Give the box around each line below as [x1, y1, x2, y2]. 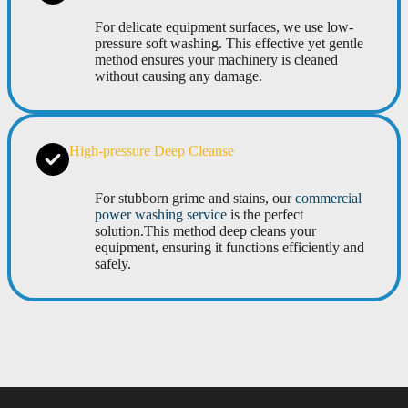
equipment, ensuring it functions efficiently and [95, 239, 364, 255]
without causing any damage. [95, 67, 262, 84]
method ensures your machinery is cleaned [95, 51, 338, 67]
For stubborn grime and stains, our [95, 189, 295, 206]
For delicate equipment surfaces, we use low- [95, 18, 353, 35]
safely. [95, 255, 131, 271]
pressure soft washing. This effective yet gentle [95, 35, 363, 51]
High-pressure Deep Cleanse [69, 142, 234, 158]
